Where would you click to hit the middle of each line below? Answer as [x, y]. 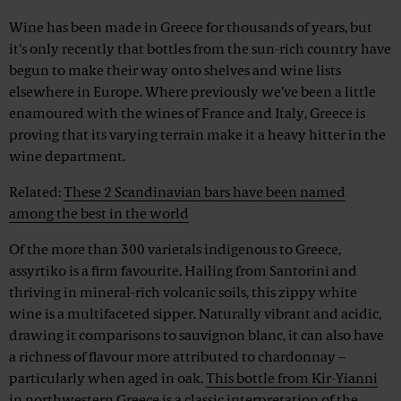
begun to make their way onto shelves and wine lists [175, 72]
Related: [36, 194]
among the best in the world [99, 215]
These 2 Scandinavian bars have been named [205, 194]
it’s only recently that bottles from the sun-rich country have [200, 51]
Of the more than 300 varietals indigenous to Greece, [175, 251]
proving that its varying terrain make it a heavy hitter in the [197, 137]
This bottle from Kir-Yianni [292, 380]
